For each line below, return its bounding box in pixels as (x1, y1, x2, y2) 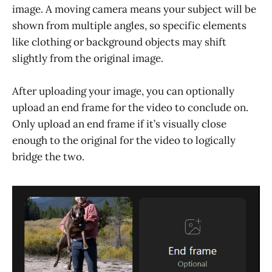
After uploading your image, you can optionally (12, 84, 234, 98)
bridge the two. (12, 149, 84, 163)
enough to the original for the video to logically (12, 133, 236, 147)
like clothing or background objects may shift (12, 35, 226, 49)
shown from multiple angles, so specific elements (12, 18, 246, 32)
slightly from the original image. (12, 51, 163, 65)
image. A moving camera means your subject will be (12, 2, 256, 16)
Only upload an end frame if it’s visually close (12, 117, 226, 131)
